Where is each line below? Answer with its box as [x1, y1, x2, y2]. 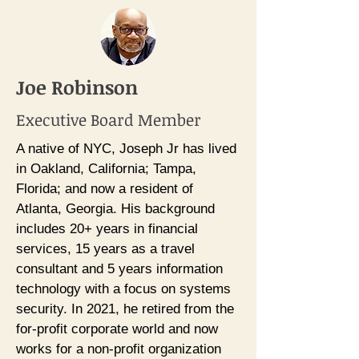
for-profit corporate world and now [16, 321, 218, 337]
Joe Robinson [16, 74, 138, 100]
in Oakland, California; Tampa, [16, 161, 196, 176]
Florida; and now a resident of [16, 181, 193, 196]
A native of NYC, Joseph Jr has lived [16, 141, 236, 156]
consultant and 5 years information [16, 261, 223, 276]
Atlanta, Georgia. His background [16, 201, 215, 216]
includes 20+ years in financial [16, 221, 198, 236]
